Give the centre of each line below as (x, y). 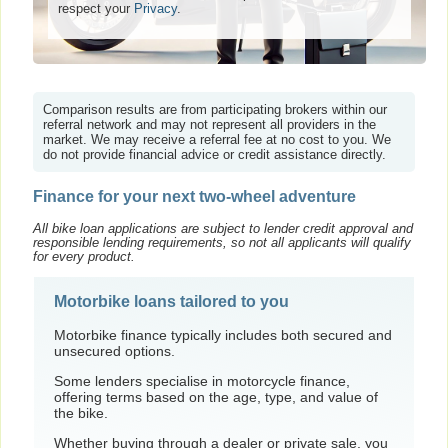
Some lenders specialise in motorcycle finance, (202, 380)
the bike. (81, 412)
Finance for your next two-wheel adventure (194, 197)
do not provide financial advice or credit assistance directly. (214, 155)
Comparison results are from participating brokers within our (215, 110)
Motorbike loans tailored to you (171, 301)
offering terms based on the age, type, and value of (216, 396)
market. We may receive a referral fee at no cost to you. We (217, 140)
